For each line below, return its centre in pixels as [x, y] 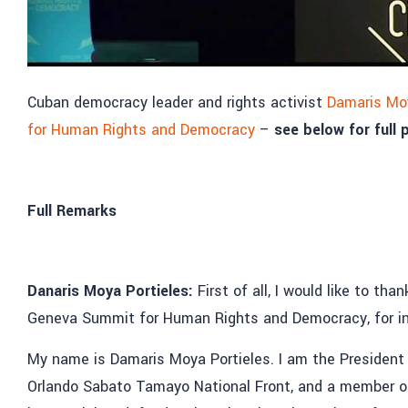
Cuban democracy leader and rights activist [177, 102]
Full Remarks [72, 210]
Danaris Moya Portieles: [112, 291]
